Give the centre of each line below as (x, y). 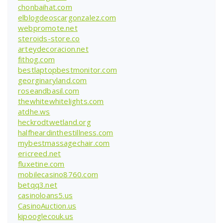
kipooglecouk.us (46, 216)
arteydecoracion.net (53, 49)
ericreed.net (40, 153)
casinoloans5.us (45, 195)
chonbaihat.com (45, 7)
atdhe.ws (34, 111)
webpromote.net (48, 28)
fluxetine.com (41, 164)
